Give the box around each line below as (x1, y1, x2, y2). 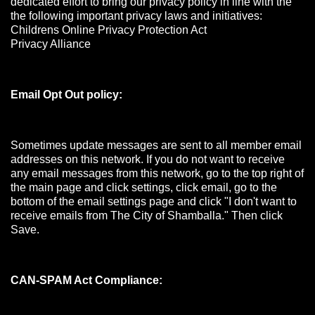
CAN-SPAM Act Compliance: (11, 274, 162, 286)
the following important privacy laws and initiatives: (11, 10, 262, 22)
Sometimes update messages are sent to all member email (11, 139, 302, 151)
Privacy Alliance (11, 38, 91, 50)
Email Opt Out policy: (11, 89, 122, 101)
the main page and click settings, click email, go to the (11, 181, 277, 193)
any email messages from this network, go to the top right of (11, 167, 304, 179)
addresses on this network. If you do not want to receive (11, 153, 285, 165)
